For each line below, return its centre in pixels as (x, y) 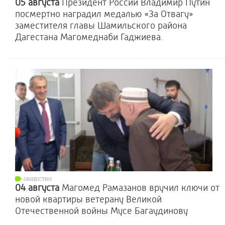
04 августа (38, 188)
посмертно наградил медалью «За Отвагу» (104, 14)
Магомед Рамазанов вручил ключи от (141, 188)
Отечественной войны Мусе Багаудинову (101, 211)
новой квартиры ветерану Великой (88, 199)
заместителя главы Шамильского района (101, 26)
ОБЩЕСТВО (38, 179)
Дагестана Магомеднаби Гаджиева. (89, 37)
